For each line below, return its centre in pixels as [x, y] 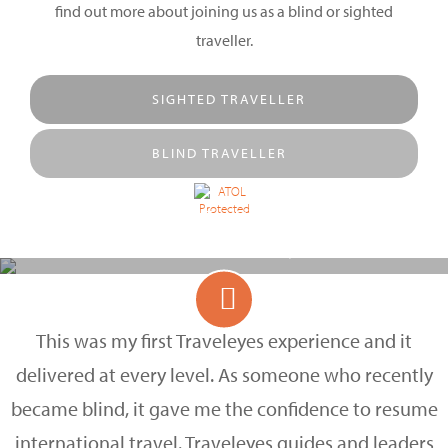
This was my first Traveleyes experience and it [224, 340]
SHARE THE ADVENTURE [224, 217]
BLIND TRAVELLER [219, 153]
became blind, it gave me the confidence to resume [224, 408]
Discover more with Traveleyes [224, 250]
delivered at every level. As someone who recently [224, 374]
